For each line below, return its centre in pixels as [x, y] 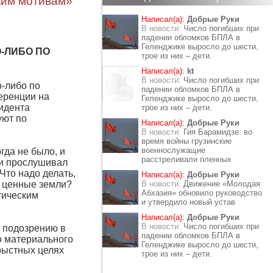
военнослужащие [173, 150]
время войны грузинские [186, 141]
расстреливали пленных [186, 159]
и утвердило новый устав [188, 202]
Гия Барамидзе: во [218, 132]
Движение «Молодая [222, 184]
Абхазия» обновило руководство [202, 193]
